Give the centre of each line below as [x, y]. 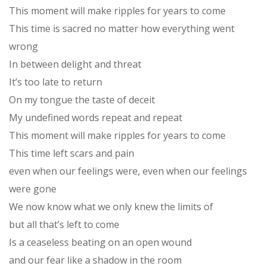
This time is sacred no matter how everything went [122, 28]
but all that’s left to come [64, 224]
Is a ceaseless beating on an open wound [100, 242]
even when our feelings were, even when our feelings [128, 171]
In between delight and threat [75, 64]
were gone [33, 189]
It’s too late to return [56, 82]
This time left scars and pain [72, 153]
